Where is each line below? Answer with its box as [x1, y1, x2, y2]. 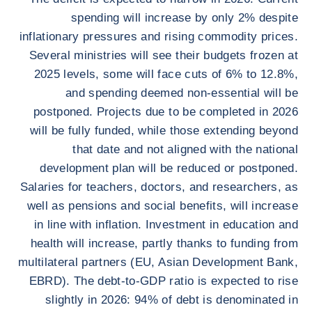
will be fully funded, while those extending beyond [30, 124, 298, 137]
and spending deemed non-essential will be [65, 86, 298, 100]
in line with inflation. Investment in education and [33, 218, 298, 231]
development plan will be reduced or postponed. [40, 162, 298, 175]
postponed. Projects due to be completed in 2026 [33, 105, 298, 118]
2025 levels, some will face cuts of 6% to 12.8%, [33, 68, 298, 81]
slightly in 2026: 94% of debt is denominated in [45, 293, 298, 306]
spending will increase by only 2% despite [71, 11, 298, 24]
